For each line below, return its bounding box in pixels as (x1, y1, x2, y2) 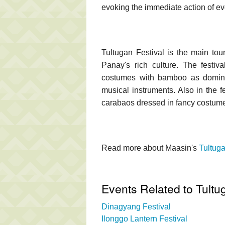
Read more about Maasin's (101, 143, 199, 152)
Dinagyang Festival (101, 202, 171, 211)
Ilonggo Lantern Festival (101, 214, 187, 223)
